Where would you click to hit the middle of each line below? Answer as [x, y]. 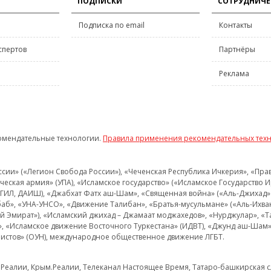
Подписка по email [112, 25]
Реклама [234, 73]
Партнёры [237, 49]
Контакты [236, 25]
